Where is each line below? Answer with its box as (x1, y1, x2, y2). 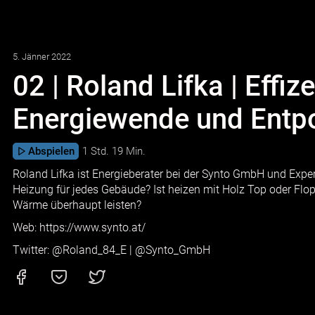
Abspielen (28, 145, 75, 157)
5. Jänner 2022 (13, 51, 71, 62)
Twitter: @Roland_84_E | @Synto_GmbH (13, 243, 210, 257)
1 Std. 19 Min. (82, 145, 146, 157)
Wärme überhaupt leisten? (13, 198, 141, 212)
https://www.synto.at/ (39, 221, 146, 234)
